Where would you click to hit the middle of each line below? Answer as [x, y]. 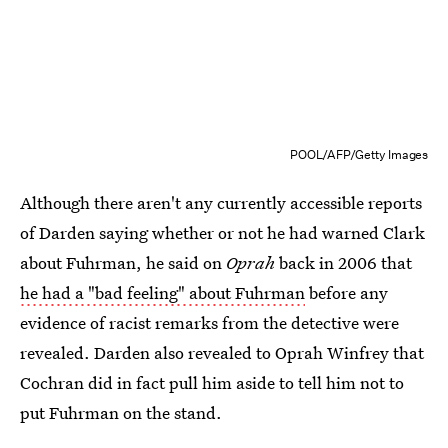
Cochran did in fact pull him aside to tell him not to [212, 382]
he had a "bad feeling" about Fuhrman [162, 292]
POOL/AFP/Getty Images [359, 154]
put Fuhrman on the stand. [121, 412]
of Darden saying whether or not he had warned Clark [222, 232]
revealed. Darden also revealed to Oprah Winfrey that [222, 352]
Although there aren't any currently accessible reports [221, 202]
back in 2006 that [343, 262]
